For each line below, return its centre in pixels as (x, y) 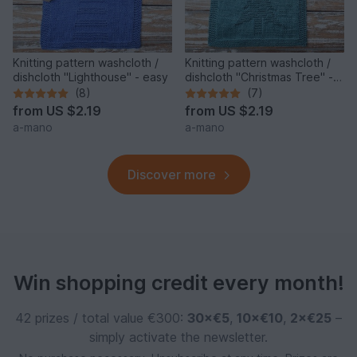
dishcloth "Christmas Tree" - (259, 77)
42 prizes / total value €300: (101, 318)
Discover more (171, 175)
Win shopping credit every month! (178, 283)
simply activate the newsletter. (178, 337)
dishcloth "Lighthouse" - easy (90, 77)
